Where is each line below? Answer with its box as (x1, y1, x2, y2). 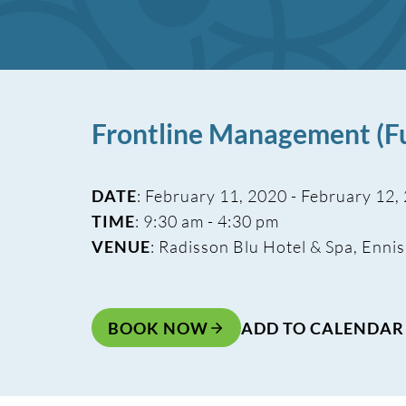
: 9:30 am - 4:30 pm (134, 211, 279, 231)
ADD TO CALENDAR (240, 317, 404, 338)
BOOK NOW (107, 317, 208, 338)
